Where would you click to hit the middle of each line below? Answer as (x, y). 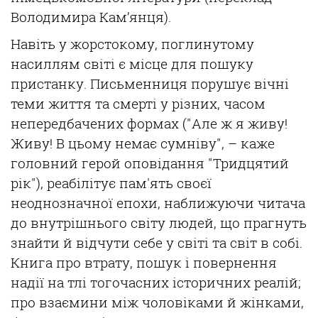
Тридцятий (251, 163)
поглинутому (208, 44)
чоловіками (183, 302)
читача (281, 203)
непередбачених (69, 124)
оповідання (164, 163)
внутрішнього (79, 223)
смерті (135, 104)
